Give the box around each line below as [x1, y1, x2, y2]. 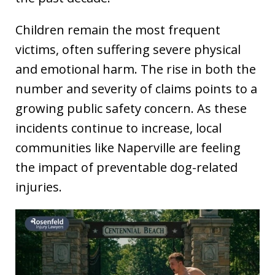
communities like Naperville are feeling [15, 139, 241, 157]
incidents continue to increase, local [15, 120, 222, 137]
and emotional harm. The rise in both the [15, 61, 256, 78]
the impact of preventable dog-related [15, 159, 238, 176]
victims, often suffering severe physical [15, 41, 241, 58]
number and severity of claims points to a [15, 80, 257, 98]
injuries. [15, 179, 62, 196]
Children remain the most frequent [15, 21, 220, 39]
